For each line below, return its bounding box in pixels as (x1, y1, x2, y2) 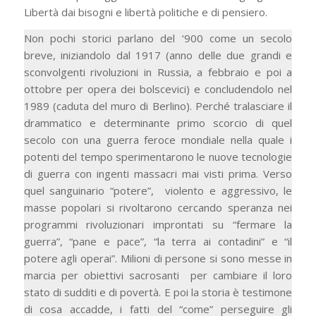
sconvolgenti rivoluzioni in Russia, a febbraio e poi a (23, 64, 293, 79)
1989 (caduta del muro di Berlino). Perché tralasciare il (23, 98, 293, 113)
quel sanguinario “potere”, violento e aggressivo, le (23, 183, 293, 197)
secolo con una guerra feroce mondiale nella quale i (23, 132, 293, 147)
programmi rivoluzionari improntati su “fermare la (23, 217, 293, 231)
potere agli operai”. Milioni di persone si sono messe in (23, 250, 293, 265)
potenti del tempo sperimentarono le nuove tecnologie (23, 149, 293, 164)
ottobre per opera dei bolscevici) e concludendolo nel (23, 81, 293, 96)
